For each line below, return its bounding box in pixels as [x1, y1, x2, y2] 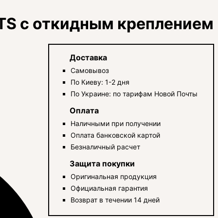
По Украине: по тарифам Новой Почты [71, 89, 198, 98]
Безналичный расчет [71, 142, 141, 151]
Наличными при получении [71, 119, 161, 127]
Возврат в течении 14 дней [71, 195, 160, 204]
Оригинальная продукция [71, 172, 157, 181]
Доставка [70, 52, 108, 62]
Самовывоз [71, 66, 109, 74]
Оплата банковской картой [71, 130, 161, 139]
